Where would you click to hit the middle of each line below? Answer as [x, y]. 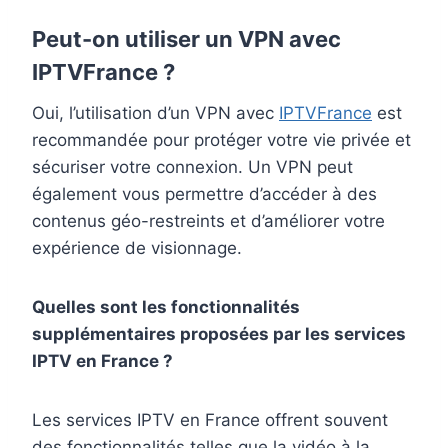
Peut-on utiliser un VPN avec [186, 39]
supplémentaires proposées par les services [219, 334]
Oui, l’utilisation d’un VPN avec [155, 113]
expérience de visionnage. [137, 248]
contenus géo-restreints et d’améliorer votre [208, 221]
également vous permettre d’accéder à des [204, 194]
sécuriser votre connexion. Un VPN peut [192, 167]
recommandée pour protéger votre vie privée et [221, 140]
